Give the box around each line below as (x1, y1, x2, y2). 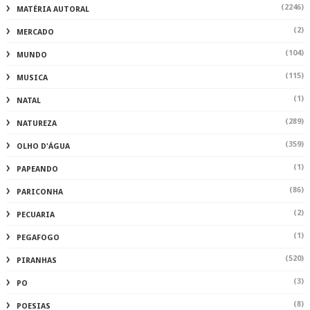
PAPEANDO (16, 165, 58, 174)
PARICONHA (16, 188, 63, 197)
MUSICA (16, 73, 48, 83)
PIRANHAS (16, 256, 57, 266)
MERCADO (16, 28, 54, 37)
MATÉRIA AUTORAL (16, 5, 89, 15)
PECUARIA (16, 210, 55, 220)
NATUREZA (16, 119, 57, 129)
